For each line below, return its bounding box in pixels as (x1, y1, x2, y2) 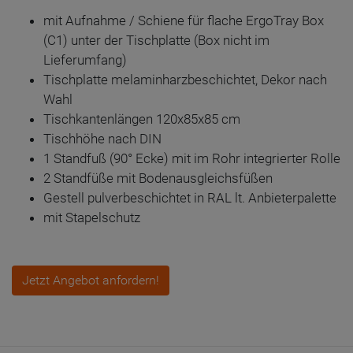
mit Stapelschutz (43, 210, 140, 225)
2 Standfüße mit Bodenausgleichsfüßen (43, 170, 273, 186)
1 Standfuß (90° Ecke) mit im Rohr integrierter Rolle (43, 150, 340, 166)
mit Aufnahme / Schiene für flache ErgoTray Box (43, 13, 324, 28)
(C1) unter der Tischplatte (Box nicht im (43, 32, 269, 48)
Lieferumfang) (43, 52, 127, 68)
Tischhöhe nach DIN (43, 131, 162, 147)
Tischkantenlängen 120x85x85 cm (43, 111, 240, 127)
